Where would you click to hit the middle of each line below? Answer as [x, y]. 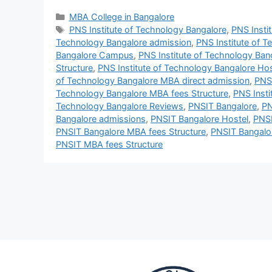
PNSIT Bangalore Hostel [199, 118]
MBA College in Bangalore [121, 16]
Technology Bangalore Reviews [120, 106]
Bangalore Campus [95, 55]
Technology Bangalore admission [124, 42]
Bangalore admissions [101, 118]
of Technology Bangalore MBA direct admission [153, 80]
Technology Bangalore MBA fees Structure [142, 93]
